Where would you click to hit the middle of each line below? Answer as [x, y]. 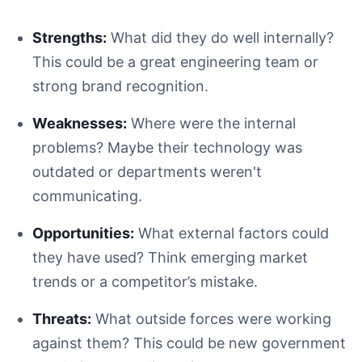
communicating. [87, 196]
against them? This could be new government [189, 343]
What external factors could [232, 234]
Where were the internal [211, 124]
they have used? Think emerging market [170, 258]
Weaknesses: [80, 124]
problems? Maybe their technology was [167, 148]
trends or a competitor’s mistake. [145, 282]
